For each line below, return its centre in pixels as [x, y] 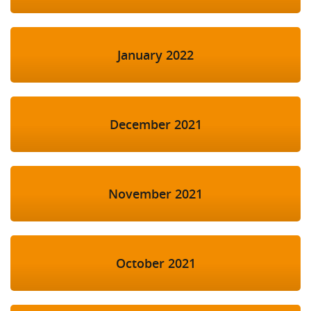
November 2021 [155, 194]
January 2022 [155, 55]
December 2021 [155, 125]
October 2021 [155, 263]
